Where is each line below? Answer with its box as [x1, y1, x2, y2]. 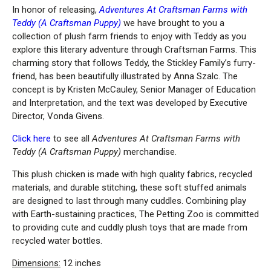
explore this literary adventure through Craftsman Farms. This [12, 44, 256, 56]
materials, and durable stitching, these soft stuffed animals [12, 182, 247, 194]
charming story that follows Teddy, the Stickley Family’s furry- [12, 57, 256, 69]
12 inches [60, 258, 101, 269]
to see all [51, 133, 92, 145]
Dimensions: [12, 258, 60, 269]
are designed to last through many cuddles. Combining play [12, 195, 246, 207]
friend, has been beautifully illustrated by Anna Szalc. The [12, 71, 238, 82]
